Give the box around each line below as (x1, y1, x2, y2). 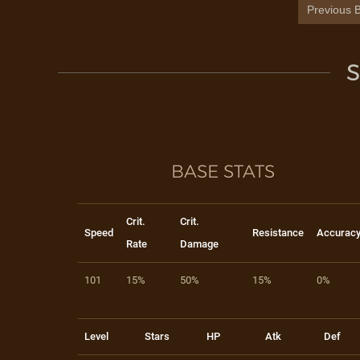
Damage (180, 238, 219, 250)
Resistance (252, 227, 304, 239)
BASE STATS (170, 161, 275, 182)
